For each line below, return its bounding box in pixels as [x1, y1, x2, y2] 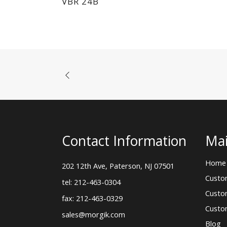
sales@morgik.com [62, 209, 125, 220]
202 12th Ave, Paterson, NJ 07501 [62, 161, 174, 171]
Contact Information [62, 132, 186, 150]
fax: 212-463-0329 [62, 193, 123, 204]
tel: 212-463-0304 [62, 177, 121, 187]
